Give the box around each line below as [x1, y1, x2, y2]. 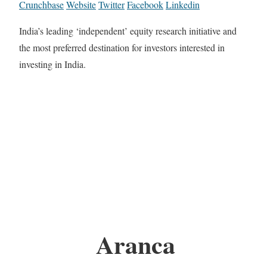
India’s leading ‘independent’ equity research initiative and [19, 24, 237, 38]
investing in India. [19, 58, 86, 71]
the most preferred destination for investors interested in [19, 41, 225, 54]
